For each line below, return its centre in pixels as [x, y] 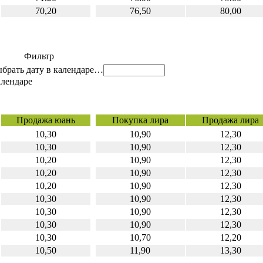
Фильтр [39, 56]
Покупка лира [140, 120]
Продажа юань [45, 120]
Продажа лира [230, 120]
